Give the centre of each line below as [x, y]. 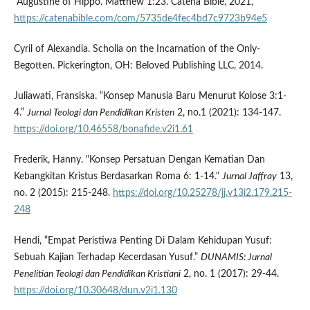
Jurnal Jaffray [249, 177]
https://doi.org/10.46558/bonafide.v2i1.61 [103, 130]
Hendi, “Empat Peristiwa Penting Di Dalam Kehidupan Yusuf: [143, 240]
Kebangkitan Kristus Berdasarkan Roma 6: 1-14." [118, 177]
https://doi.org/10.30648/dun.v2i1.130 [95, 290]
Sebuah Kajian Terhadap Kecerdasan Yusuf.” [107, 257]
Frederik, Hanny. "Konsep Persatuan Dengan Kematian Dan [139, 160]
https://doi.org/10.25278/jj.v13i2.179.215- [202, 193]
